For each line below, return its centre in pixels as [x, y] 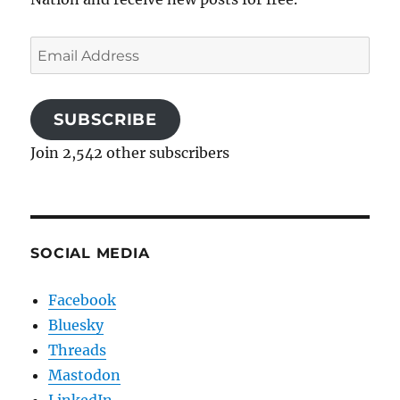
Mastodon [85, 375]
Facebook [83, 300]
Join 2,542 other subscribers [130, 153]
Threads [78, 350]
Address [58, 74]
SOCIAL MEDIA [90, 254]
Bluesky [76, 325]
